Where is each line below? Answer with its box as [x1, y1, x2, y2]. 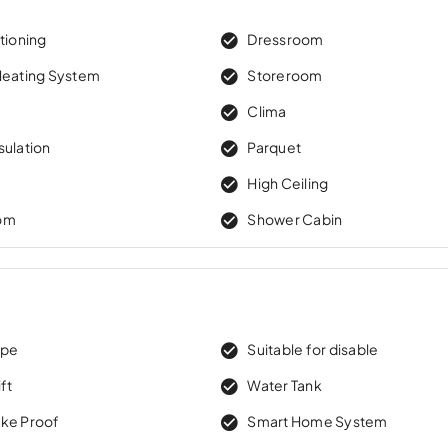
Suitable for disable [247, 339, 379, 358]
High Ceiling [247, 173, 329, 192]
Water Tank [247, 375, 322, 394]
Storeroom [247, 65, 323, 84]
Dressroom [247, 29, 324, 48]
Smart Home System [247, 411, 388, 430]
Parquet [247, 137, 302, 156]
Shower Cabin [247, 209, 343, 228]
